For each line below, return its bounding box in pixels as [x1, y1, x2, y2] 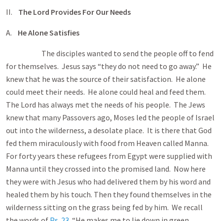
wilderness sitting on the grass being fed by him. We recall [6, 202, 203, 212]
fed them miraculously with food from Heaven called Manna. [6, 138, 210, 148]
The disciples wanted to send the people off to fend [6, 48, 214, 58]
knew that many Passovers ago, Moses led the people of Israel [6, 112, 215, 122]
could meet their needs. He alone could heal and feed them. [6, 87, 207, 97]
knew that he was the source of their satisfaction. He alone [6, 74, 206, 84]
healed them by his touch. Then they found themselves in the [6, 189, 212, 199]
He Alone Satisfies [18, 28, 79, 37]
